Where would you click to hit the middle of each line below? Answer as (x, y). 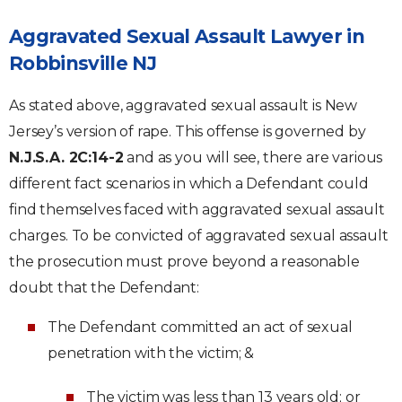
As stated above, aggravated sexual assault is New (184, 105)
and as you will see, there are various (253, 157)
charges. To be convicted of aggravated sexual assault (199, 236)
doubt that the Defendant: (104, 288)
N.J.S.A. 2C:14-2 (66, 157)
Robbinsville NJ (83, 63)
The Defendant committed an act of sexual (200, 327)
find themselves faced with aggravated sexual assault (197, 210)
